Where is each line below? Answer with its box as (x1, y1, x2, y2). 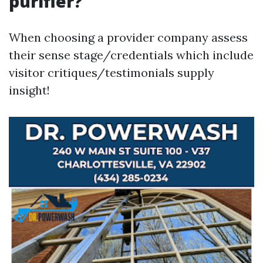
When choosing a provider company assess (9, 30, 248, 45)
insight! (9, 83, 50, 97)
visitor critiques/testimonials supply (9, 65, 214, 80)
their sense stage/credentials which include (9, 48, 254, 62)
